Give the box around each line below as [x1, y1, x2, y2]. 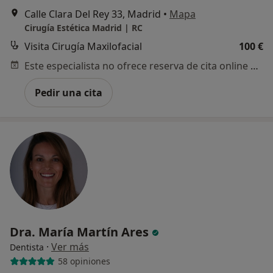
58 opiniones [57, 255, 110, 268]
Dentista [10, 241, 44, 253]
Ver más [51, 239, 89, 253]
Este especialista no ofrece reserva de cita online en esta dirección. [250, 58, 258, 73]
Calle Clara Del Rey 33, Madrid [24, 7, 161, 21]
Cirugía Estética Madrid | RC [24, 21, 143, 34]
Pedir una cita [35, 85, 102, 99]
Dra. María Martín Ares [10, 223, 152, 240]
